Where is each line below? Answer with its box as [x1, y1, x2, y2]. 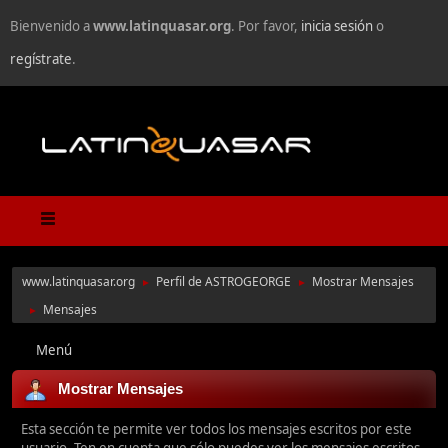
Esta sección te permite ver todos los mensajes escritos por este [21, 420, 412, 439]
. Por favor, [231, 17, 301, 35]
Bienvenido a [10, 17, 93, 35]
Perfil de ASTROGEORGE [156, 273, 291, 291]
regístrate [10, 50, 72, 68]
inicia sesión [301, 17, 373, 35]
